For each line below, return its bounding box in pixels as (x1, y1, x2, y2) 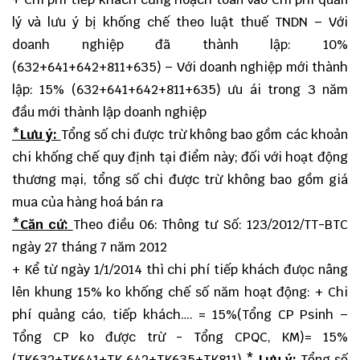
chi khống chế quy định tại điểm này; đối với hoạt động (12, 149, 348, 166)
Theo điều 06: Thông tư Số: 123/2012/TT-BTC (72, 216, 348, 233)
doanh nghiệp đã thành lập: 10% (12, 36, 348, 53)
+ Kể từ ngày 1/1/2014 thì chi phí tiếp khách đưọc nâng (12, 261, 348, 278)
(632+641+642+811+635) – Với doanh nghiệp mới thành (12, 59, 348, 76)
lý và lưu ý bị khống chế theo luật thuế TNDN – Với (12, 14, 348, 31)
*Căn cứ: (12, 216, 68, 233)
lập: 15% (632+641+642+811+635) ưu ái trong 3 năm (12, 81, 348, 98)
